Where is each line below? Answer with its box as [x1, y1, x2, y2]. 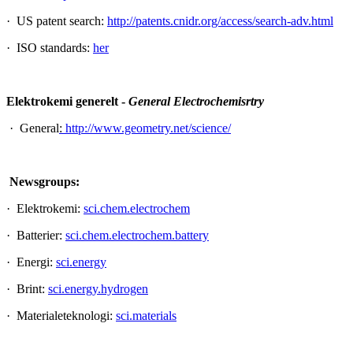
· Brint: [6, 281, 48, 295]
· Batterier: [6, 228, 65, 242]
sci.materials [116, 308, 176, 322]
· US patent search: [6, 13, 107, 28]
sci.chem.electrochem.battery [65, 228, 209, 242]
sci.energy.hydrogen [48, 281, 148, 295]
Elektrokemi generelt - [6, 94, 128, 108]
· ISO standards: [6, 40, 93, 54]
